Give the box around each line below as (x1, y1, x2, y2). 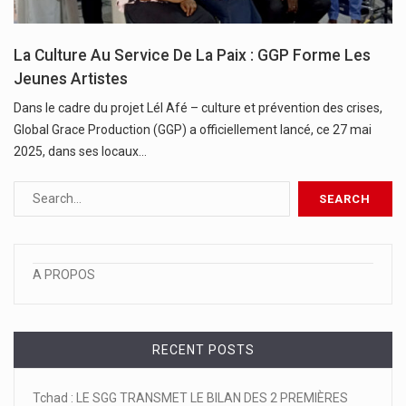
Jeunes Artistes (14, 69, 128, 88)
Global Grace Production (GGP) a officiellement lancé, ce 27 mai (14, 121, 372, 137)
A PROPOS (33, 266, 95, 282)
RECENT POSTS (151, 342, 255, 357)
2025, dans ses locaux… (14, 143, 147, 159)
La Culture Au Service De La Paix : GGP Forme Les (14, 45, 371, 64)
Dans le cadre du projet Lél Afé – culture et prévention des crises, (14, 100, 382, 115)
